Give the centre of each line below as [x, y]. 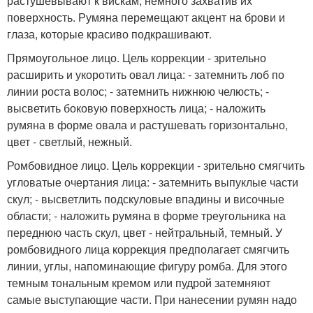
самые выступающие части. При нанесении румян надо [152, 299]
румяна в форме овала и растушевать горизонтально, [147, 125]
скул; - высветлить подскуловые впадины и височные [146, 199]
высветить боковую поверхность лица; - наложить [136, 108]
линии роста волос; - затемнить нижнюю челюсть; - [138, 91]
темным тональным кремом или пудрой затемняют [139, 283]
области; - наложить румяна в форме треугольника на [146, 216]
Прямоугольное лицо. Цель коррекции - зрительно [137, 58]
